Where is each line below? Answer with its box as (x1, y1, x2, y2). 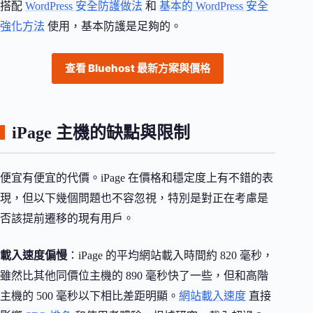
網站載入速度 (179, 290, 246, 303)
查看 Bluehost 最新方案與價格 (65, 61, 211, 75)
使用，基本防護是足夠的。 (45, 20, 182, 33)
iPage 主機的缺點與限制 (12, 124, 190, 143)
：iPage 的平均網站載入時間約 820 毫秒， (67, 249, 273, 262)
